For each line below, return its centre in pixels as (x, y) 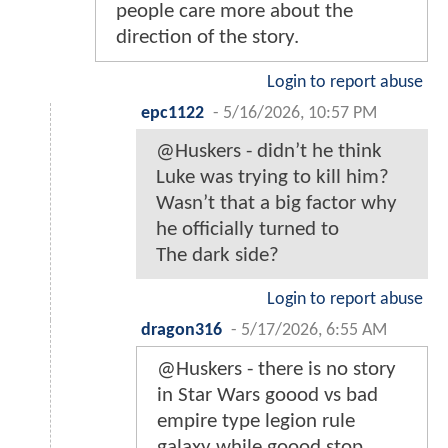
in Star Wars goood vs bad (267, 396)
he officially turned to (247, 230)
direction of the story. (207, 38)
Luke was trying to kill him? (272, 178)
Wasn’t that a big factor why (276, 204)
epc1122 (172, 114)
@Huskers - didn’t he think (269, 152)
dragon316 (181, 331)
